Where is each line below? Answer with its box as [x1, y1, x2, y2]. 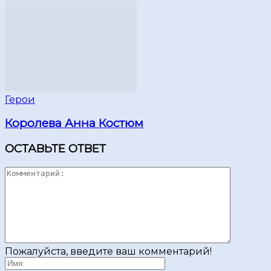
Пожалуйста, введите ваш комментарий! [5, 245, 212, 257]
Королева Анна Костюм [5, 116, 143, 131]
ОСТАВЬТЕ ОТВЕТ [5, 141, 106, 155]
